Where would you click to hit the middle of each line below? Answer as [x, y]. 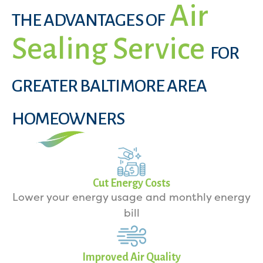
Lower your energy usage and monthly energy [131, 197]
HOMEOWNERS [68, 119]
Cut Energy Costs [131, 183]
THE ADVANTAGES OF [88, 20]
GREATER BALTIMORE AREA [109, 86]
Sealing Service [111, 49]
